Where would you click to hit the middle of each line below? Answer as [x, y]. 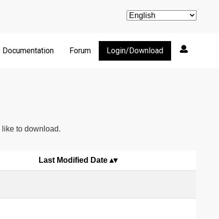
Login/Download [135, 50]
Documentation [28, 50]
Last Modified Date [73, 160]
